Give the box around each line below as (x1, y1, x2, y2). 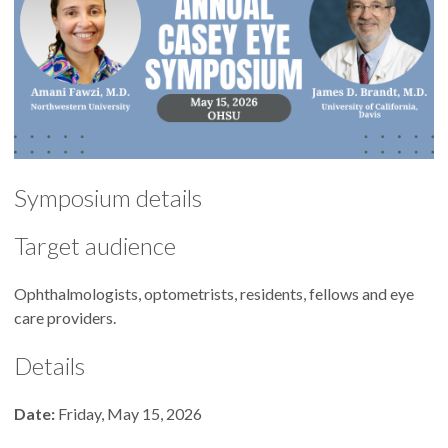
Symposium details (14, 182, 202, 212)
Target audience (14, 230, 176, 260)
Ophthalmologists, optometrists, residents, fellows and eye (14, 283, 414, 303)
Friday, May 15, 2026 (55, 403, 202, 423)
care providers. (14, 307, 116, 327)
